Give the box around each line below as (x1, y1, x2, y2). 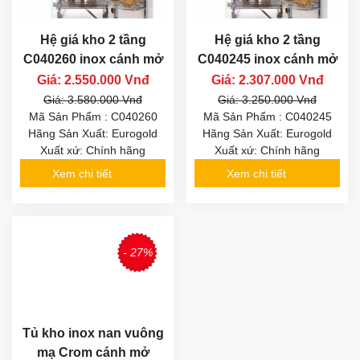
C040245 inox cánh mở (197, 52, 337, 67)
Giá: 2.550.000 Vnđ (36, 73, 149, 88)
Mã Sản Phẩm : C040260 (28, 110, 157, 124)
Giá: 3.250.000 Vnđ (218, 93, 317, 107)
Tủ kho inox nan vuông (22, 325, 164, 340)
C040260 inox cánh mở (22, 52, 163, 67)
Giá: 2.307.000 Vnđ (211, 73, 324, 88)
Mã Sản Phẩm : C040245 (202, 110, 332, 124)
